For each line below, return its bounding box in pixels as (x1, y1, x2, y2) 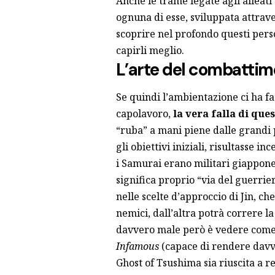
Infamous (115, 239, 159, 254)
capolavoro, (115, 107, 171, 121)
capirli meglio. (115, 43, 184, 57)
